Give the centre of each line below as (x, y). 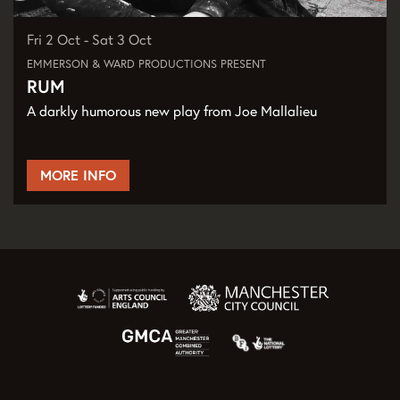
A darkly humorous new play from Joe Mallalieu (172, 111)
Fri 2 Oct (55, 40)
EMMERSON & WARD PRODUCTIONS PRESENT (146, 64)
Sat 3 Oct (122, 40)
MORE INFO (78, 175)
